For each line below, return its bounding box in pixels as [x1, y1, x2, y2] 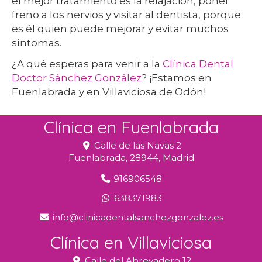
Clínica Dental [163, 58, 233, 70]
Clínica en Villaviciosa [50, 232, 212, 253]
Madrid [162, 152, 194, 163]
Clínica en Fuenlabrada [43, 116, 219, 137]
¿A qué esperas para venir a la [12, 58, 163, 70]
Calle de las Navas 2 [94, 140, 181, 151]
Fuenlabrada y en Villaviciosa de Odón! [12, 86, 208, 98]
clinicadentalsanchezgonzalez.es [78, 212, 223, 223]
